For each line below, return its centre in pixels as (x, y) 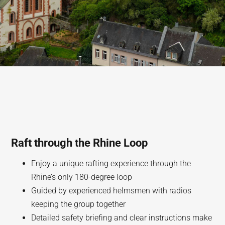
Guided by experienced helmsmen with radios (111, 191)
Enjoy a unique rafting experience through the (111, 163)
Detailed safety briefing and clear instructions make (122, 218)
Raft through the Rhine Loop (80, 143)
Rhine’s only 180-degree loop (82, 177)
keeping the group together (79, 204)
